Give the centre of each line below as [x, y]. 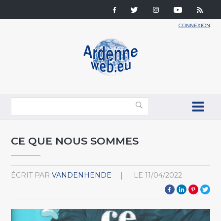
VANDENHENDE [82, 175]
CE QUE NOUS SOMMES [75, 141]
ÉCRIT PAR [31, 175]
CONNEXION [194, 25]
